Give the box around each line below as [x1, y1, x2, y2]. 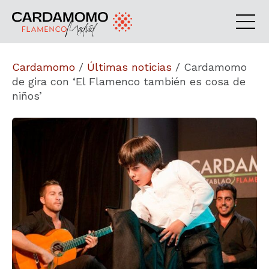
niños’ [12, 89, 42, 102]
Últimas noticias [87, 61, 172, 73]
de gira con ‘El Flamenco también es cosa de [12, 75, 246, 88]
